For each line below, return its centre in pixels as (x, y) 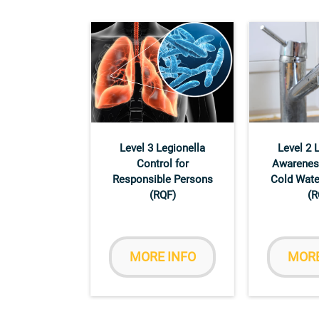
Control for (162, 163)
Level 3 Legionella (162, 148)
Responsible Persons (162, 179)
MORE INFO (162, 256)
